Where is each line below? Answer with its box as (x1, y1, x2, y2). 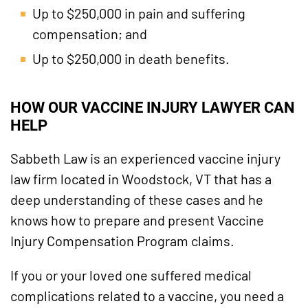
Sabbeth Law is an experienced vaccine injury (10, 150, 280, 167)
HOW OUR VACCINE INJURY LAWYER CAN (10, 98, 295, 117)
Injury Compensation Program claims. (10, 232, 234, 250)
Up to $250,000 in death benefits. (32, 50, 230, 67)
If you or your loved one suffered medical (10, 267, 252, 284)
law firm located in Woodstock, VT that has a (10, 170, 272, 188)
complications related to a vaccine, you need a (10, 287, 284, 305)
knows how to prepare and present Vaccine (10, 212, 264, 229)
